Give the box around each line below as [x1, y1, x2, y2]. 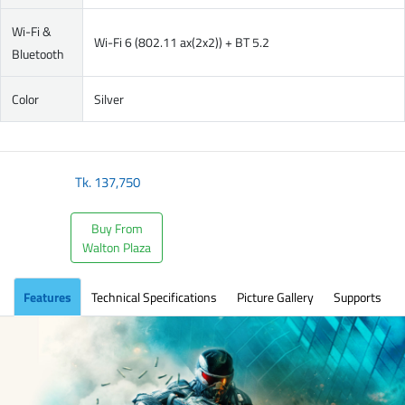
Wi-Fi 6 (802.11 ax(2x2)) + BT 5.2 [94, 32, 269, 52]
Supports [334, 287, 381, 306]
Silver [94, 89, 124, 108]
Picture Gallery [237, 287, 314, 306]
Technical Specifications [91, 287, 217, 306]
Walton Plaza [82, 237, 152, 257]
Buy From [90, 218, 143, 238]
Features [24, 287, 71, 306]
